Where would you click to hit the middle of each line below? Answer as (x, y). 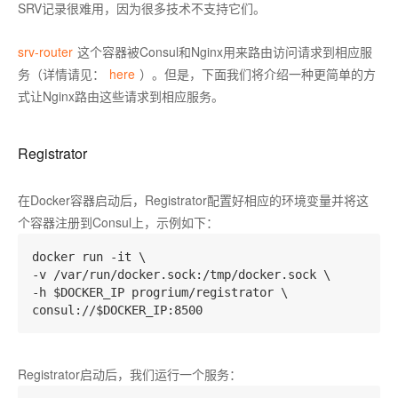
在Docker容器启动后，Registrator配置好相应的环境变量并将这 (193, 200)
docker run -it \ (89, 257)
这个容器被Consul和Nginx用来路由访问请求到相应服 (225, 52)
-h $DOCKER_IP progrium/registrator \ (160, 292)
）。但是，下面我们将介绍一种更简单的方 (258, 74)
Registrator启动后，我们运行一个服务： (130, 374)
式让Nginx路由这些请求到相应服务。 (121, 96)
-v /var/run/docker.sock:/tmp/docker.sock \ (181, 275)
